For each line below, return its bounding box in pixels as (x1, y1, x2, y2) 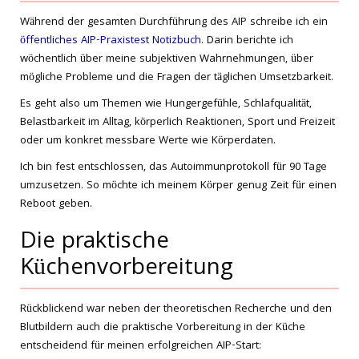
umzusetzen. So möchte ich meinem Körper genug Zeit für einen (20, 177, 337, 195)
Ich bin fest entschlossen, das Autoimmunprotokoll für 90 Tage (20, 159, 327, 176)
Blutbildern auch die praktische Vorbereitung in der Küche (20, 319, 305, 337)
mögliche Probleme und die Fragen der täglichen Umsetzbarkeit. (20, 69, 333, 87)
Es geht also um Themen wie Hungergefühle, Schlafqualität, (20, 95, 312, 113)
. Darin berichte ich (201, 32, 293, 50)
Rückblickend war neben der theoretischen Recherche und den (20, 301, 332, 318)
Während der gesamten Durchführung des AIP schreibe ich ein (20, 14, 328, 31)
